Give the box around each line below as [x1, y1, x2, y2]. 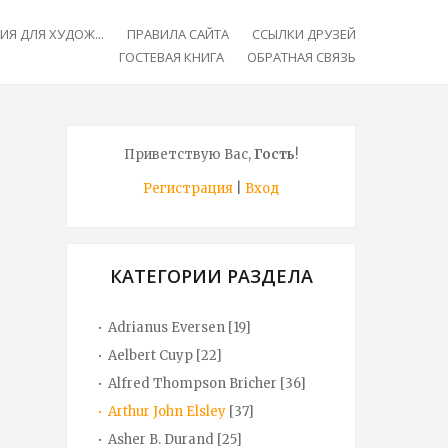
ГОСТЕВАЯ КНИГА [119, 48, 224, 66]
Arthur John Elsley [108, 403, 226, 420]
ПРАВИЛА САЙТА [127, 25, 229, 43]
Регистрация [143, 180, 233, 197]
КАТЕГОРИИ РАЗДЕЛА [109, 264, 313, 288]
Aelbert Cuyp [108, 347, 193, 364]
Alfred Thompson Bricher [108, 375, 277, 392]
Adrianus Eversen [108, 319, 225, 336]
